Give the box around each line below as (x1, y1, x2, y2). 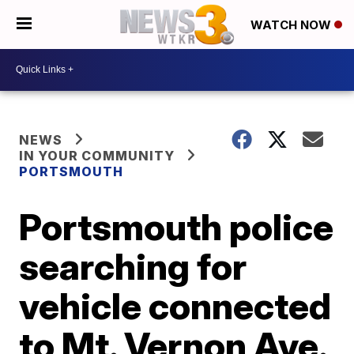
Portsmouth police (19, 204, 334, 249)
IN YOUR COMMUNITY (19, 147, 175, 164)
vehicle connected (19, 283, 332, 328)
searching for (19, 243, 247, 288)
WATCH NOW (250, 17, 334, 33)
